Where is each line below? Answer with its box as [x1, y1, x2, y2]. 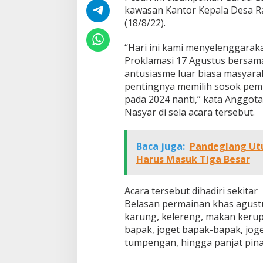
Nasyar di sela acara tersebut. [124, 106, 255, 119]
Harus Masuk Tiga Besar [136, 153, 250, 166]
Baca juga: [136, 140, 185, 153]
